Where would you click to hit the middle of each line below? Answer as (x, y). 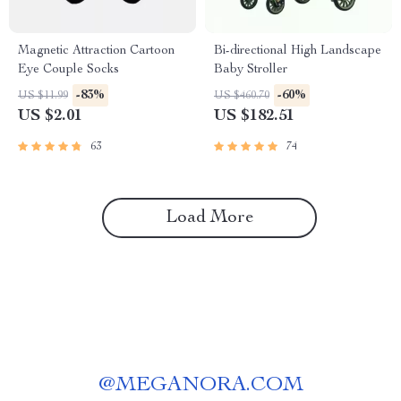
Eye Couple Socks (68, 70)
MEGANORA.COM (209, 386)
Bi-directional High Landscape (298, 51)
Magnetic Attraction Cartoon (96, 51)
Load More (209, 218)
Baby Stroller (251, 70)
